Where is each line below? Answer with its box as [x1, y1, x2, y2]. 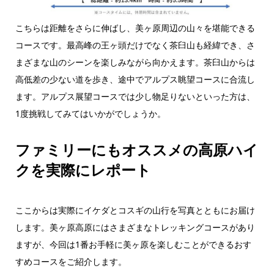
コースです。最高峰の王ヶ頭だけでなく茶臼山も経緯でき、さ [15, 39, 255, 51]
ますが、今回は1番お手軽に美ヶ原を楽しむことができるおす [15, 239, 251, 251]
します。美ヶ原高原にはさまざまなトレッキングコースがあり [15, 221, 255, 234]
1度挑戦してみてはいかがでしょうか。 [15, 108, 166, 120]
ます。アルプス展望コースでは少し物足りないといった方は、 [15, 91, 255, 103]
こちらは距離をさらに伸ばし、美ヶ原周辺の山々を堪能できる [15, 22, 255, 34]
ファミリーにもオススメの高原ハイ [15, 139, 258, 160]
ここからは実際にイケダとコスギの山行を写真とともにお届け [15, 204, 255, 217]
